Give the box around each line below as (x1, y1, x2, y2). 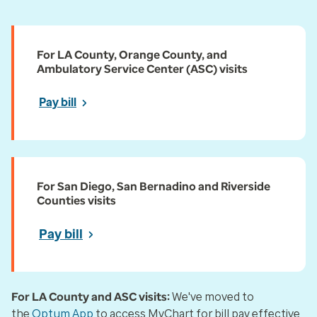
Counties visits (37, 194, 116, 207)
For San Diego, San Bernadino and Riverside (37, 180, 270, 193)
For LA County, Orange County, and (37, 48, 227, 62)
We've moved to (170, 290, 254, 304)
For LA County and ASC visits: (11, 290, 170, 304)
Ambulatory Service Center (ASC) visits (37, 62, 248, 76)
